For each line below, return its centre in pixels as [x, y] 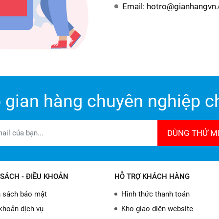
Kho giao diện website [157, 209]
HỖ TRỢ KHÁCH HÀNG [152, 176]
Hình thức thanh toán [155, 194]
